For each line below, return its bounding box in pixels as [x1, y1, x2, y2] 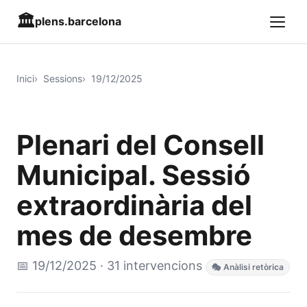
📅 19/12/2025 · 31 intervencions [16, 258, 206, 273]
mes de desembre [16, 219, 252, 252]
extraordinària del [16, 188, 252, 222]
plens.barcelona [35, 14, 121, 28]
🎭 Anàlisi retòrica [212, 262, 284, 272]
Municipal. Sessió [16, 158, 251, 192]
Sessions [43, 73, 82, 84]
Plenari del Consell [16, 128, 265, 162]
